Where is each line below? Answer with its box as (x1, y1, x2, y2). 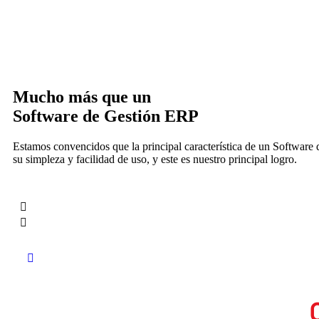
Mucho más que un (13, 87, 151, 106)
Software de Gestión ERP (13, 106, 199, 125)
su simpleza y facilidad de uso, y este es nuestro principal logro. (13, 152, 297, 165)
